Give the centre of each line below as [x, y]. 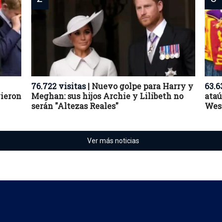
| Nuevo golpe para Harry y [139, 86]
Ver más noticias [113, 141]
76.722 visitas [58, 86]
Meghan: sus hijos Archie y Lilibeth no [107, 96]
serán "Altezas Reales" [75, 106]
